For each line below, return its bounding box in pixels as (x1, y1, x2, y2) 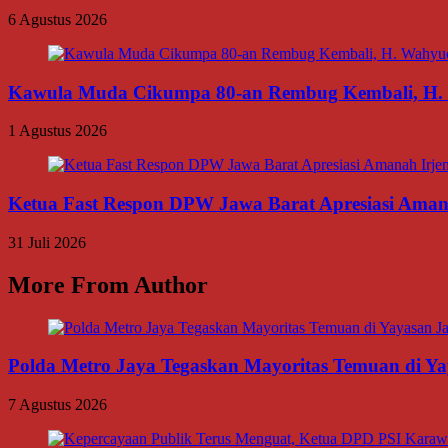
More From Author (8, 271, 208, 298)
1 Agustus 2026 (8, 122, 107, 140)
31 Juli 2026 (8, 233, 86, 251)
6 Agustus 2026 (8, 10, 107, 28)
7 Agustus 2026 (8, 396, 107, 414)
